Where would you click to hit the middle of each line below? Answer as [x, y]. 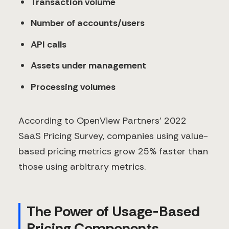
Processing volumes [73, 87]
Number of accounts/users [88, 23]
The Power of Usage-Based [113, 212]
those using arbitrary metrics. [82, 167]
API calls [49, 44]
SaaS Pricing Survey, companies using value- [113, 136]
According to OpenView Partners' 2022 [102, 121]
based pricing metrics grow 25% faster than [113, 152]
